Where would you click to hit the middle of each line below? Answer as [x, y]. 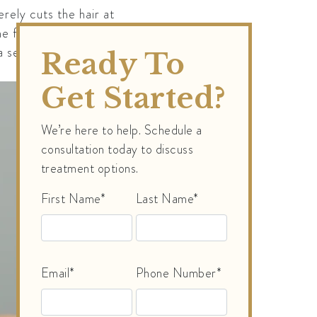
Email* [58, 273]
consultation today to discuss [117, 150]
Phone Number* [179, 273]
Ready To [113, 65]
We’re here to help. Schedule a [121, 131]
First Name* [73, 199]
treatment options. [90, 169]
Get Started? [133, 99]
